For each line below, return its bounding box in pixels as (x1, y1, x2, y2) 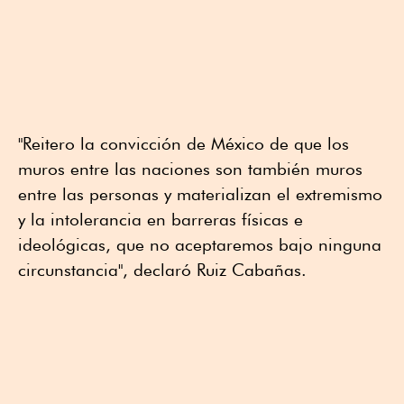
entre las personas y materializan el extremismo (18, 183, 382, 204)
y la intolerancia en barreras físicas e (18, 208, 303, 229)
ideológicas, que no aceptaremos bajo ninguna (18, 234, 381, 254)
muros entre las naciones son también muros (18, 158, 363, 179)
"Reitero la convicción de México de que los (18, 133, 349, 153)
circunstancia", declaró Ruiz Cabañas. (18, 259, 307, 280)
